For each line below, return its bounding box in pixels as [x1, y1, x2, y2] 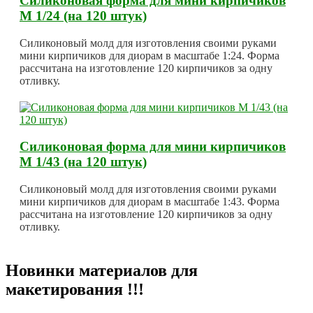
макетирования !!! [6, 280, 144, 299]
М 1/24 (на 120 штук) [20, 8, 147, 24]
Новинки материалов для [6, 261, 198, 280]
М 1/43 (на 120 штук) [20, 154, 147, 170]
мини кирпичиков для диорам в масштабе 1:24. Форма [20, 49, 279, 61]
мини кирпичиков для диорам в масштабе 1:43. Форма [20, 196, 279, 208]
